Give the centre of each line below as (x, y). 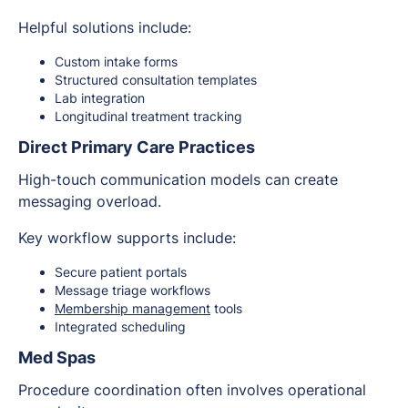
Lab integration (100, 98)
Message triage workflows (133, 291)
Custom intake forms (116, 62)
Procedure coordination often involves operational (192, 390)
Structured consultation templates (156, 80)
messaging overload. (90, 202)
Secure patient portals (121, 272)
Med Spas (57, 358)
